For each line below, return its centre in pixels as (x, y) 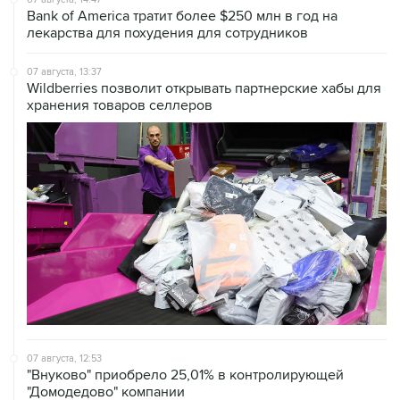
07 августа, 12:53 (64, 358)
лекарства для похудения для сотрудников (167, 33)
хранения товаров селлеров (120, 105)
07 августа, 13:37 (64, 71)
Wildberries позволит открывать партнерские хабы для (204, 88)
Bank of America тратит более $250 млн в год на (182, 16)
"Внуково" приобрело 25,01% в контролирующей (185, 375)
